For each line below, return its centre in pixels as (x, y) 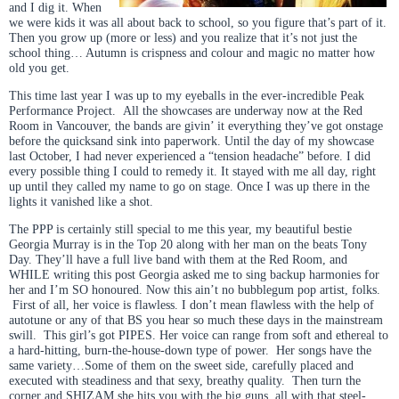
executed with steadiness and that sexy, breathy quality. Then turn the (185, 380)
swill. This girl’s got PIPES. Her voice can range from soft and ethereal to (199, 334)
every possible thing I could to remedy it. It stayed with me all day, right (192, 171)
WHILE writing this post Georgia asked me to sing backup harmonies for (194, 274)
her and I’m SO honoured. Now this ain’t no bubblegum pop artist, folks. (195, 289)
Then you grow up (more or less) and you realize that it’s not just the (183, 37)
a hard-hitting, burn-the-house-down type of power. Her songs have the (190, 350)
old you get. (39, 67)
